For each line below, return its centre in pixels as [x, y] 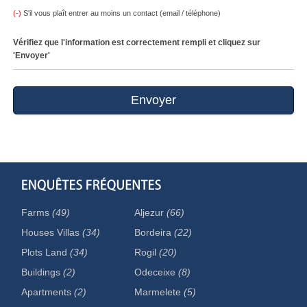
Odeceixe [157, 272]
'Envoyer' [32, 56]
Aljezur [151, 212]
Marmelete [159, 292]
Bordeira [155, 232]
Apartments [48, 292]
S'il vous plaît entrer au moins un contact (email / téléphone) [121, 13]
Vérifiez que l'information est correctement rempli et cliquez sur [137, 42]
